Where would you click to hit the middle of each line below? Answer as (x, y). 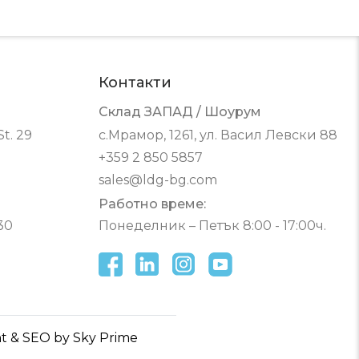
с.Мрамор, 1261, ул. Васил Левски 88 (218, 135)
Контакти (135, 82)
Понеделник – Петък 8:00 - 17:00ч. (212, 225)
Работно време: (152, 204)
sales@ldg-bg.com (157, 179)
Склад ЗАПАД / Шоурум (179, 111)
